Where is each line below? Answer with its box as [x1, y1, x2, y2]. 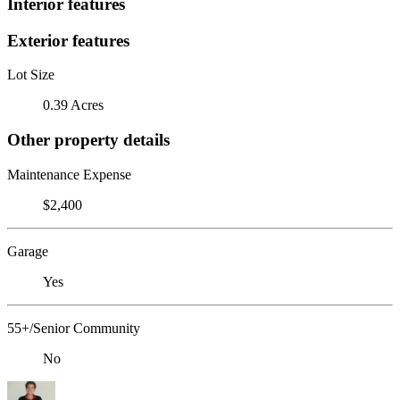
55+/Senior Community [7, 320, 140, 336]
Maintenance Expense [7, 166, 131, 182]
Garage [7, 243, 48, 259]
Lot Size [7, 67, 54, 83]
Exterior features [7, 30, 129, 50]
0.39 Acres [43, 97, 104, 113]
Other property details [7, 129, 170, 149]
